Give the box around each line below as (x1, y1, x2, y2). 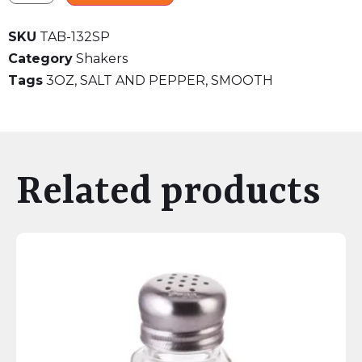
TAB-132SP (40, 29, 110, 45)
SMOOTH (211, 73, 273, 89)
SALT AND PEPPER (80, 73, 205, 89)
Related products (16, 170, 321, 216)
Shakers (76, 51, 128, 67)
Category (8, 51, 73, 67)
